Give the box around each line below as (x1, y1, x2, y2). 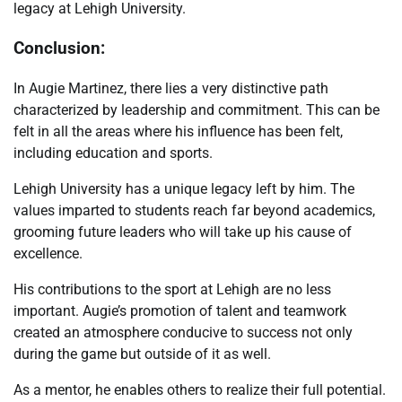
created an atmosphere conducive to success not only (13, 324, 353, 342)
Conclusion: (13, 39, 105, 59)
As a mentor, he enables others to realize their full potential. (13, 381, 386, 399)
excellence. (13, 245, 83, 263)
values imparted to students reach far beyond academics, (13, 202, 375, 220)
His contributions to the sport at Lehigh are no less (13, 281, 331, 299)
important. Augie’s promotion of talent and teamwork (13, 302, 346, 320)
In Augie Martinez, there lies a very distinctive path (13, 80, 328, 98)
